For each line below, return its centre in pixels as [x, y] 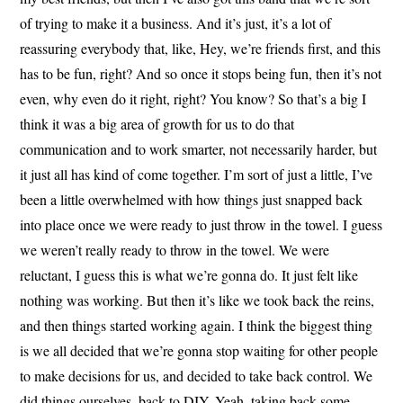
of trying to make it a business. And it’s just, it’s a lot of [176, 22]
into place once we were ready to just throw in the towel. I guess [201, 224]
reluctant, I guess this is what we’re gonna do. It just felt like [189, 274]
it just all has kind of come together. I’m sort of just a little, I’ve [197, 174]
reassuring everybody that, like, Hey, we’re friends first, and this [201, 48]
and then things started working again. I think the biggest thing [197, 325]
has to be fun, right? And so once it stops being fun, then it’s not [201, 73]
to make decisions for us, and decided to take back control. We [197, 375]
